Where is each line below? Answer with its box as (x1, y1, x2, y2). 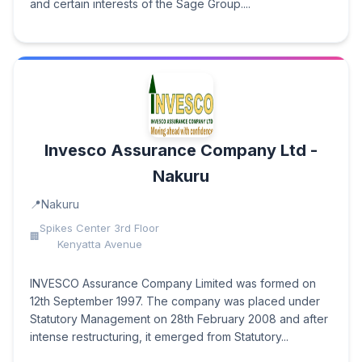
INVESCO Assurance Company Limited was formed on (30, 276, 316, 290)
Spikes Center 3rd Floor (40, 221, 159, 234)
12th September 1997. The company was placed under (30, 294, 320, 308)
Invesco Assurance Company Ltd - (44, 141, 318, 160)
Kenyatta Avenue (57, 238, 142, 250)
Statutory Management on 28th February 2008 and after (30, 312, 328, 326)
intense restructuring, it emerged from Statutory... (30, 330, 288, 343)
